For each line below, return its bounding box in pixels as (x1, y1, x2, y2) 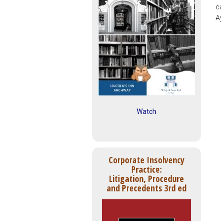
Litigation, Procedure (109, 173, 184, 185)
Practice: (131, 163, 162, 176)
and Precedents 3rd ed (107, 182, 186, 194)
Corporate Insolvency (109, 154, 184, 166)
